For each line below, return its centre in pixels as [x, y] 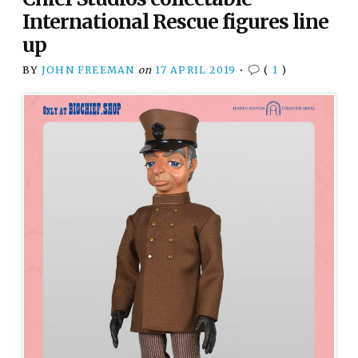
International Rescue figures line [176, 22]
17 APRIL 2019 [196, 70]
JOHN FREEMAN [88, 70]
